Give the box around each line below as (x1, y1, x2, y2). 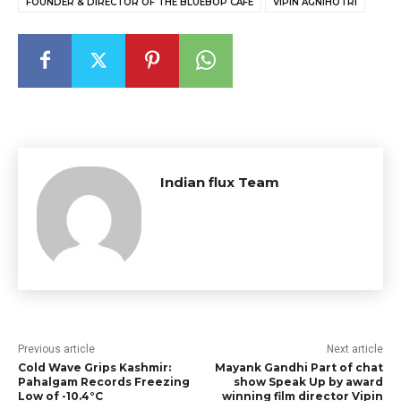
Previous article (18, 342, 95, 355)
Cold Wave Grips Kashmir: (18, 360, 171, 374)
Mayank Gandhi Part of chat (214, 360, 383, 374)
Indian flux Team (160, 173, 279, 191)
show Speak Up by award (233, 374, 383, 388)
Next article (326, 342, 383, 355)
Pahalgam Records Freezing (18, 374, 190, 388)
